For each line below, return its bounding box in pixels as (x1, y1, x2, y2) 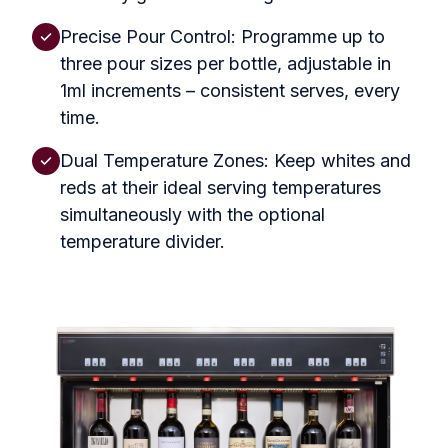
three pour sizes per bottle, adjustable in (60, 52, 391, 74)
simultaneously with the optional (60, 203, 325, 225)
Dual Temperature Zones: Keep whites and (60, 149, 411, 171)
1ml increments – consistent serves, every (60, 79, 400, 101)
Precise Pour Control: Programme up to (60, 25, 385, 47)
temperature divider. (60, 230, 225, 252)
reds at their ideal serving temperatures (60, 176, 381, 198)
